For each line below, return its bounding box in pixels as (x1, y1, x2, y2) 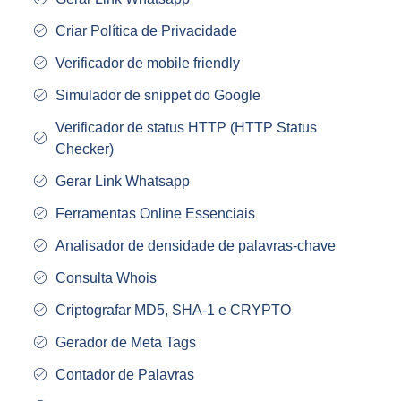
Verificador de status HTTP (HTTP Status (55, 120, 317, 136)
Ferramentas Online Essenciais (55, 206, 255, 222)
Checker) (55, 141, 114, 158)
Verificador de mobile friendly (55, 55, 240, 72)
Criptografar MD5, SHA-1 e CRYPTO (55, 303, 291, 319)
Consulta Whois (55, 270, 157, 286)
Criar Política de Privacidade (55, 23, 237, 39)
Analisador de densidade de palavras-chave (55, 238, 336, 254)
